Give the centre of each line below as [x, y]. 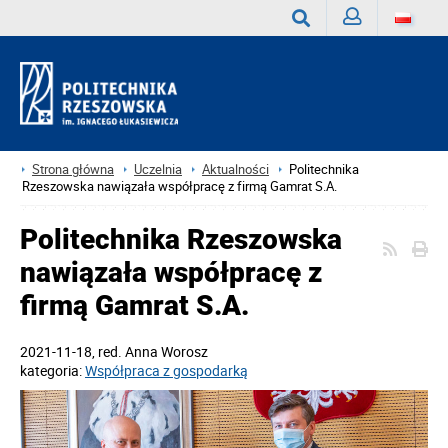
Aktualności [235, 169]
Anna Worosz [166, 351]
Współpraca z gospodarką [166, 370]
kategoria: [52, 370]
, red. [108, 351]
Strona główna [73, 169]
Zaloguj [366, 53]
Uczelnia [158, 169]
